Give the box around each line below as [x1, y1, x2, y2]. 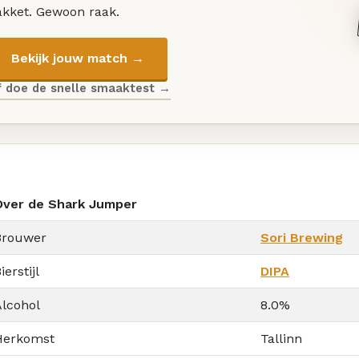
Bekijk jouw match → [10, 50, 144, 67]
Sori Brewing [260, 229, 343, 245]
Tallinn [260, 330, 302, 346]
